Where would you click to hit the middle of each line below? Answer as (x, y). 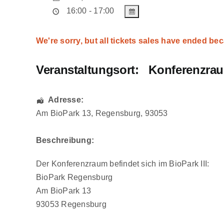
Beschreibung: (65, 140)
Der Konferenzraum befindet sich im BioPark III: (123, 164)
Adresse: (66, 100)
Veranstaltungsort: (87, 70)
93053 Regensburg (71, 204)
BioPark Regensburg (74, 177)
